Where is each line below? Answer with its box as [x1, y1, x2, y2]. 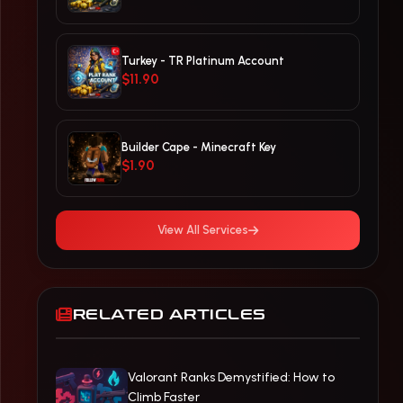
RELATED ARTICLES [72, 306, 266, 323]
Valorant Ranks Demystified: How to [128, 370, 335, 385]
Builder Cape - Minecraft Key [121, 140, 276, 154]
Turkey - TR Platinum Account [121, 54, 284, 67]
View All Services [157, 223, 248, 237]
